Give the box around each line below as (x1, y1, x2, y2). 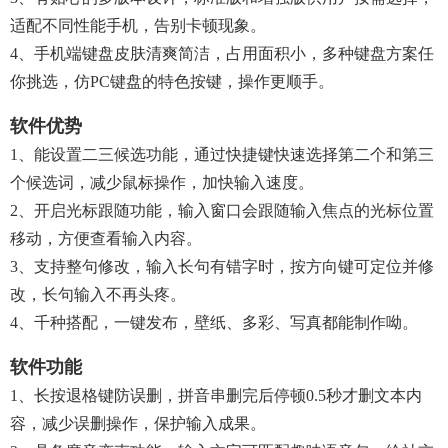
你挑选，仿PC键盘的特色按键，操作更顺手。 (10, 73, 334, 90)
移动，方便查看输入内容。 (10, 230, 202, 247)
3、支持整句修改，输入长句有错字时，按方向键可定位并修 (10, 258, 434, 275)
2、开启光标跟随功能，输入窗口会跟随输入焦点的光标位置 (10, 202, 434, 219)
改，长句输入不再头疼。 (10, 286, 186, 303)
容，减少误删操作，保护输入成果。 (10, 415, 266, 432)
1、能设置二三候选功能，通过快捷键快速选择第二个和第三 (10, 146, 434, 163)
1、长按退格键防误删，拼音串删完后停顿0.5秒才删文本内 (10, 387, 422, 404)
